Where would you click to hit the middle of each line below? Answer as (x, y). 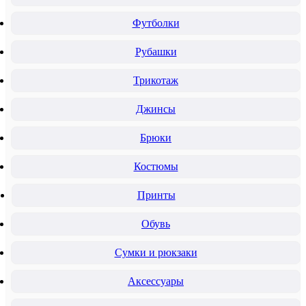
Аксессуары (156, 281)
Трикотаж (156, 80)
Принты (156, 195)
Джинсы (156, 109)
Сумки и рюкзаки (156, 252)
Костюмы (156, 166)
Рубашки (156, 51)
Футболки (156, 23)
